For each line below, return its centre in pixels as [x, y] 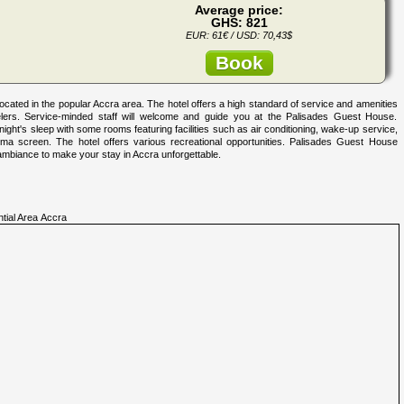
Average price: [239, 9]
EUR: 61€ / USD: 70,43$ [239, 35]
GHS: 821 [239, 22]
